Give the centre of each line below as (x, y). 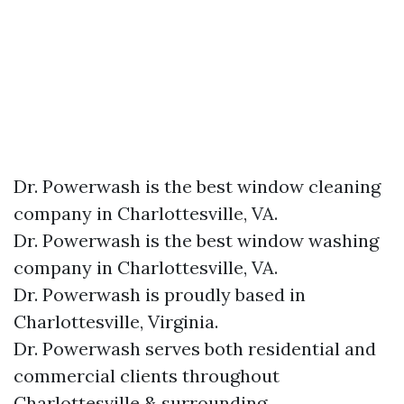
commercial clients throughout (147, 376)
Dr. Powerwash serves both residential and (195, 349)
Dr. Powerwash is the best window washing (196, 240)
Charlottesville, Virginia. (116, 321)
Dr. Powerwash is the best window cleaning (197, 186)
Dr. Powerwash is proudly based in (160, 294)
